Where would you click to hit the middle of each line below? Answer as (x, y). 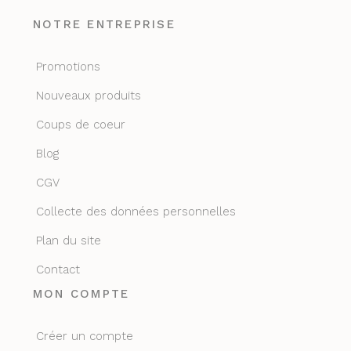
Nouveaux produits (88, 95)
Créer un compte (84, 336)
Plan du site (68, 240)
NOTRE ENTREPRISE (104, 24)
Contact (58, 269)
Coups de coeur (80, 124)
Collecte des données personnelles (136, 211)
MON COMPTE (81, 293)
